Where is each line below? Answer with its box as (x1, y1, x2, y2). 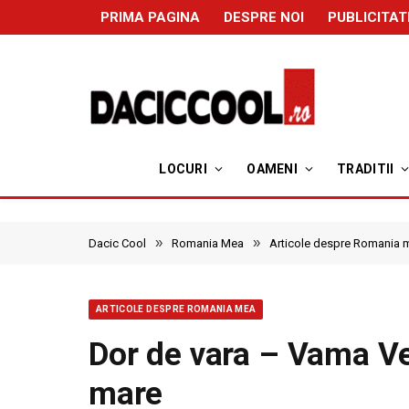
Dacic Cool (89, 236, 146, 250)
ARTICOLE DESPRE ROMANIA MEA (96, 304, 257, 314)
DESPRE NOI (224, 8, 304, 26)
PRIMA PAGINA (100, 8, 200, 26)
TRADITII (337, 162, 394, 176)
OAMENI (246, 162, 298, 176)
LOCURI (159, 162, 207, 176)
